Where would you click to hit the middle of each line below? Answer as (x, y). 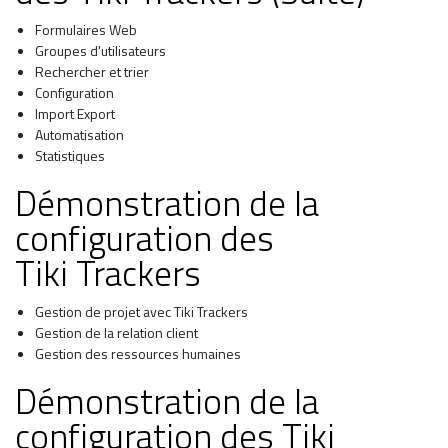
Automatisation (79, 135)
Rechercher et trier (92, 72)
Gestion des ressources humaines (138, 354)
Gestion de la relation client (116, 333)
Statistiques (70, 156)
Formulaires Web (86, 30)
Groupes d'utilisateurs (100, 51)
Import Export (75, 114)
